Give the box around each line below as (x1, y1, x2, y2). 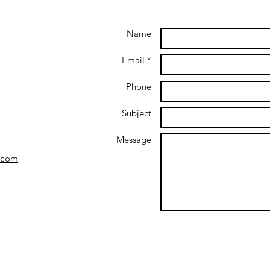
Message (116, 134, 151, 145)
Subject (122, 107, 151, 119)
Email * (122, 54, 151, 66)
